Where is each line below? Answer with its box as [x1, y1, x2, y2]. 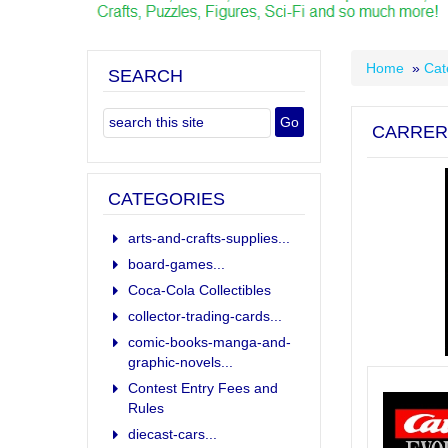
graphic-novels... [128, 353, 233, 370]
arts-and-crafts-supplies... [128, 229, 290, 246]
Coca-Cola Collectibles [128, 281, 271, 298]
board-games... [128, 255, 225, 272]
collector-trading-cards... [128, 307, 282, 324]
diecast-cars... [128, 425, 217, 442]
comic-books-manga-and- [128, 333, 291, 350]
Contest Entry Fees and [128, 379, 278, 396]
